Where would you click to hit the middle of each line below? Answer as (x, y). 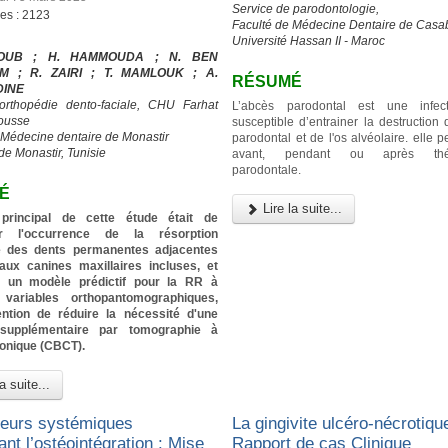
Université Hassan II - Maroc (309, 40)
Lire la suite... (301, 209)
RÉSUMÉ (267, 81)
